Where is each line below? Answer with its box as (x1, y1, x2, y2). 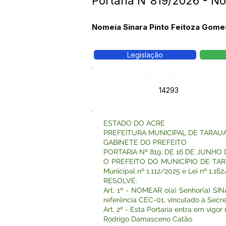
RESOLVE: (103, 177, 137, 185)
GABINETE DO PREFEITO (103, 138, 187, 146)
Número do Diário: (139, 69, 199, 77)
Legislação (127, 50, 163, 59)
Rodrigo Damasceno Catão (103, 215, 192, 223)
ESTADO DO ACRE (103, 119, 165, 127)
